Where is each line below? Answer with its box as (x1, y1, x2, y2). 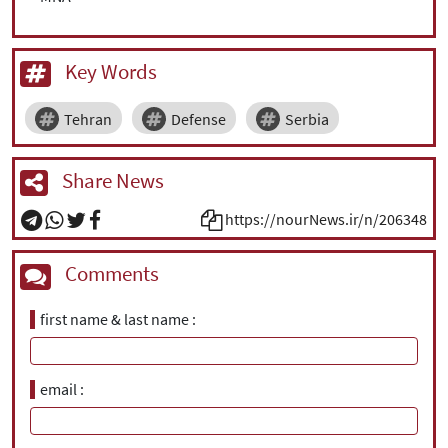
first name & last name (40, 308, 189, 329)
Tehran (64, 109, 112, 130)
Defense (171, 109, 226, 130)
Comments (61, 260, 159, 288)
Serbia (285, 109, 329, 130)
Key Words (61, 57, 157, 85)
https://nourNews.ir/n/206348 (225, 209, 427, 230)
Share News (58, 167, 164, 195)
